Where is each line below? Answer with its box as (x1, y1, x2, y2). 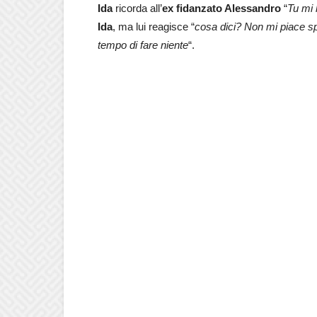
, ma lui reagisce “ (113, 20, 195, 33)
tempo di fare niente (98, 38, 188, 51)
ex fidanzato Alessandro (162, 1, 281, 14)
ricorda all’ (113, 1, 162, 14)
